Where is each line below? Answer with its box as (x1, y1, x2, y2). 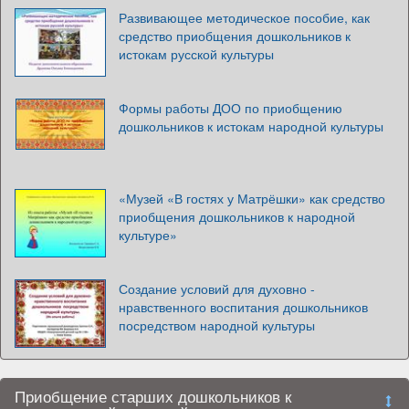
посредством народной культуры (119, 315, 315, 334)
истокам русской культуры (119, 44, 274, 63)
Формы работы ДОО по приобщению (119, 98, 342, 117)
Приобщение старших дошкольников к (15, 384, 291, 407)
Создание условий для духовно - (119, 278, 315, 298)
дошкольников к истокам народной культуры (119, 116, 383, 135)
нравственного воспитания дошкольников (119, 297, 368, 316)
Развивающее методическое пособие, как (119, 7, 370, 26)
